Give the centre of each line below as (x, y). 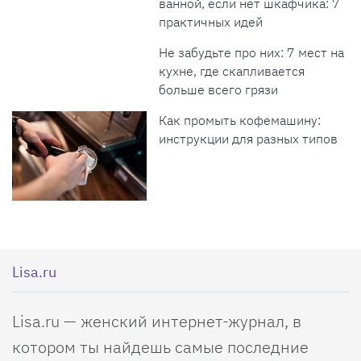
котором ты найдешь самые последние (160, 347)
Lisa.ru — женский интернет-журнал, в (157, 322)
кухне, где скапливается (232, 71)
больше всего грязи (219, 89)
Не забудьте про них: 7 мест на (252, 52)
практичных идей (211, 21)
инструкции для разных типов (249, 138)
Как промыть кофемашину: (240, 120)
